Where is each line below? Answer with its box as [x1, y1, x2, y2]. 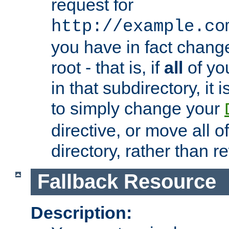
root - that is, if [51, 57, 164, 77]
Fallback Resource [37, 170, 216, 193]
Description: [31, 202, 132, 222]
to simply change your [51, 98, 224, 118]
